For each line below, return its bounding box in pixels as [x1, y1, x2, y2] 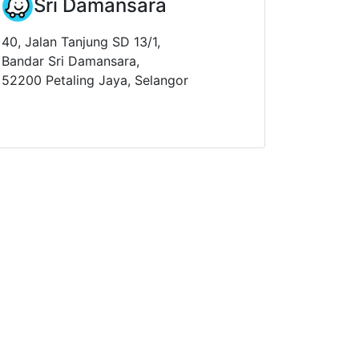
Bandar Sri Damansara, [2, 52, 139, 69]
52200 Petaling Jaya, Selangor [2, 71, 188, 88]
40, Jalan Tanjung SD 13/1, [2, 33, 160, 50]
